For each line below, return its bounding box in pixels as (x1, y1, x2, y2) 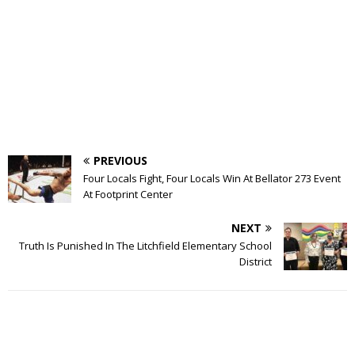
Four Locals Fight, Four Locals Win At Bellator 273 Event (83, 170, 341, 185)
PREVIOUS (94, 152, 147, 168)
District (239, 254, 272, 269)
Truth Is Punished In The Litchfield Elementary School (19, 238, 272, 253)
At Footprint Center (83, 186, 173, 201)
